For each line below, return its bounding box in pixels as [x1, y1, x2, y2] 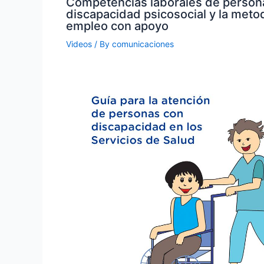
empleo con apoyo [66, 18, 169, 33]
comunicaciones [112, 38, 174, 49]
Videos [66, 38, 92, 49]
